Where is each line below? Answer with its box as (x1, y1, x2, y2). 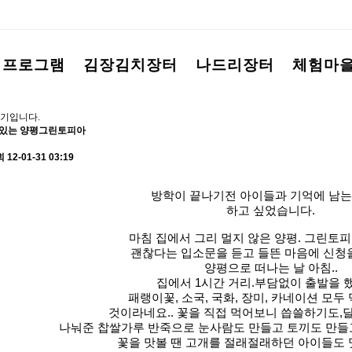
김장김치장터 (83, 57, 178, 73)
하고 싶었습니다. (226, 204, 315, 217)
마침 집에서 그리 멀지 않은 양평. (128, 232, 304, 244)
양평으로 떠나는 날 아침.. (203, 262, 338, 274)
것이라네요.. (108, 306, 177, 319)
